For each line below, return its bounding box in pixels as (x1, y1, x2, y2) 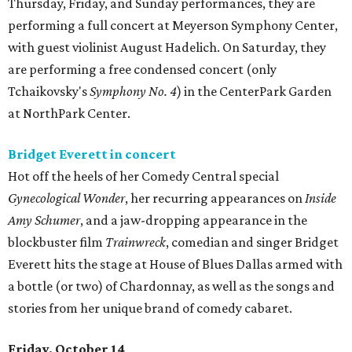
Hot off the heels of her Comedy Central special (8, 168, 279, 185)
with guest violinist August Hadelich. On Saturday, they (8, 39, 326, 56)
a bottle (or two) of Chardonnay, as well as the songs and (8, 278, 335, 295)
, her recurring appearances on (125, 190, 305, 207)
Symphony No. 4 (90, 83, 177, 100)
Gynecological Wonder (8, 190, 125, 207)
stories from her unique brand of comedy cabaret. (8, 300, 292, 317)
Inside (305, 190, 336, 207)
